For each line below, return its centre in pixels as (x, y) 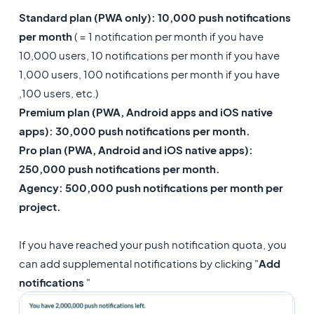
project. (41, 206)
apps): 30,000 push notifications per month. (134, 131)
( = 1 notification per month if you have (169, 36)
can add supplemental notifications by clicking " (138, 263)
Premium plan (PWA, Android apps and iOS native (145, 112)
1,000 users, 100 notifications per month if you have (149, 74)
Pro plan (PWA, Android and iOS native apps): (136, 150)
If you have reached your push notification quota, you (152, 244)
